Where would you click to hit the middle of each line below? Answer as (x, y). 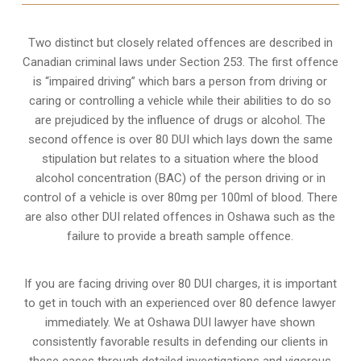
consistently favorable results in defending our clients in (180, 341)
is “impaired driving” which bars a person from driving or (180, 81)
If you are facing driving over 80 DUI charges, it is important (180, 283)
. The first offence (290, 62)
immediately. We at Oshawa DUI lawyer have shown (180, 322)
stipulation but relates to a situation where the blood (180, 158)
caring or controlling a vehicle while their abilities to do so (180, 100)
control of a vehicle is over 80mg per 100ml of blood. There (180, 197)
